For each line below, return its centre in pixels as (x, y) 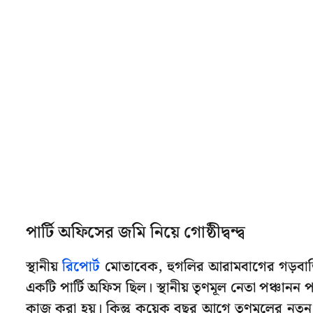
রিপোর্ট (81, 267)
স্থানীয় (44, 267)
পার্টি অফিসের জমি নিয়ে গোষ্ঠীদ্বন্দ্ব (136, 232)
